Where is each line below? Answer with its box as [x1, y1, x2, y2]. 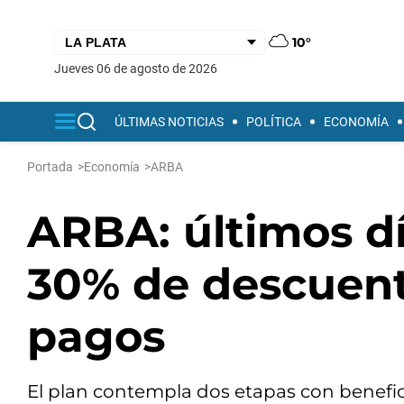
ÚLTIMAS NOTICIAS [115, 115, 224, 129]
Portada [27, 160, 73, 174]
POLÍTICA [246, 115, 301, 129]
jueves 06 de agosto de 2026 [61, 60, 217, 76]
